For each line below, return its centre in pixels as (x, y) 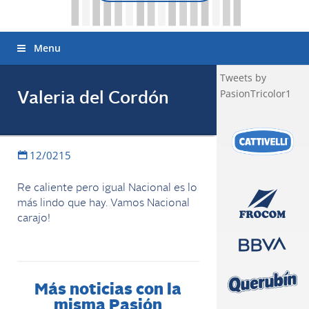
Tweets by (243, 78)
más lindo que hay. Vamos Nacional (103, 203)
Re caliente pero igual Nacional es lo (107, 188)
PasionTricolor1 (255, 93)
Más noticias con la (108, 291)
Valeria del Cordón (93, 99)
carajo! (34, 219)
